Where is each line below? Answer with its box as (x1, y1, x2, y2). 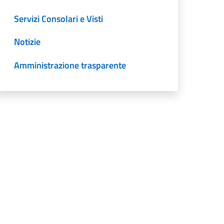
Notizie (14, 35, 41, 49)
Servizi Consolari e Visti (14, 11, 103, 25)
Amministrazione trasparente (14, 58, 126, 72)
